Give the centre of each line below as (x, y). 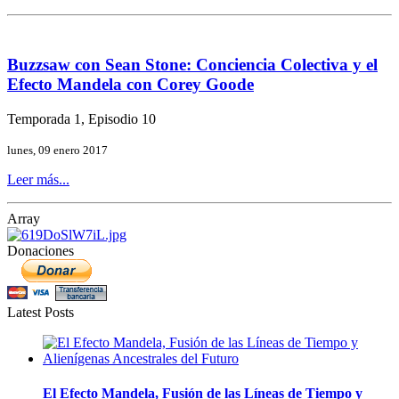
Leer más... (38, 180)
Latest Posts (41, 313)
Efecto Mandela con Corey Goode (130, 85)
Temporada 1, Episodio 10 (81, 119)
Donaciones (41, 251)
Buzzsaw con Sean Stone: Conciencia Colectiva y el (192, 65)
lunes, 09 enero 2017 (57, 151)
